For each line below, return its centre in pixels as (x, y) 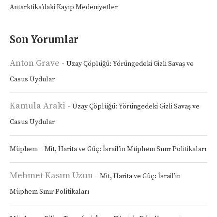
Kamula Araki (38, 106)
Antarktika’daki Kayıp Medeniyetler (64, 7)
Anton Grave (35, 63)
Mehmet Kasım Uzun (51, 175)
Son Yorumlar (44, 39)
